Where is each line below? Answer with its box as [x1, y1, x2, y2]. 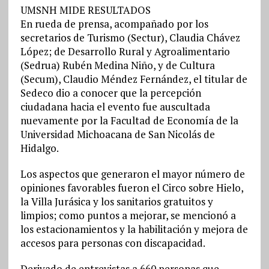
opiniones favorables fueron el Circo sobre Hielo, [20, 181, 243, 195]
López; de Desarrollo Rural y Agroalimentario [20, 44, 230, 58]
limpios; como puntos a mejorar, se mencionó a [20, 208, 236, 222]
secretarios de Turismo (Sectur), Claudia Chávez [20, 31, 240, 44]
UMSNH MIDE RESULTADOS [20, 3, 151, 17]
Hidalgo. [20, 141, 59, 155]
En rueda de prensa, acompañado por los [20, 17, 208, 31]
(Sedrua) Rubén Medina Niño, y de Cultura [20, 58, 215, 72]
